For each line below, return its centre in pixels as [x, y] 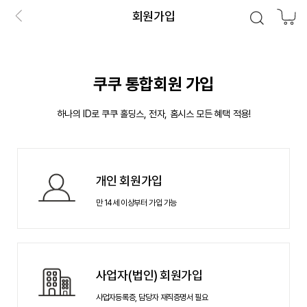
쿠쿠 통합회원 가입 [153, 84]
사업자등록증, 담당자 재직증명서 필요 [152, 297]
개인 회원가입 [129, 180]
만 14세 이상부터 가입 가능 [136, 202]
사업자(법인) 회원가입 [149, 275]
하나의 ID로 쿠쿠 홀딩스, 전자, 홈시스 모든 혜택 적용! [153, 113]
